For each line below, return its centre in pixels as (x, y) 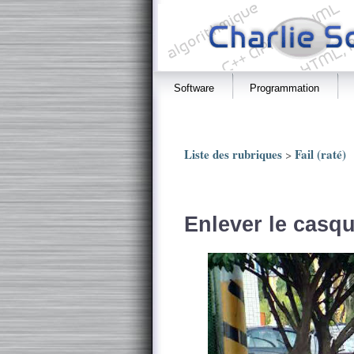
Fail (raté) (320, 154)
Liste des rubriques (233, 154)
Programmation (284, 88)
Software (194, 88)
